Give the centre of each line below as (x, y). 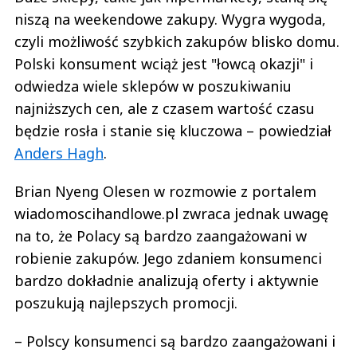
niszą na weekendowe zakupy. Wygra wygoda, (170, 20)
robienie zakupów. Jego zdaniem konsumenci (168, 259)
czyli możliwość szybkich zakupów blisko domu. (177, 42)
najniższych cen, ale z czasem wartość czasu (165, 109)
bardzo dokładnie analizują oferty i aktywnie (167, 281)
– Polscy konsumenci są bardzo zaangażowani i (175, 341)
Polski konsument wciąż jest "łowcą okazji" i (164, 64)
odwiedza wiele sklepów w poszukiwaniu (153, 86)
